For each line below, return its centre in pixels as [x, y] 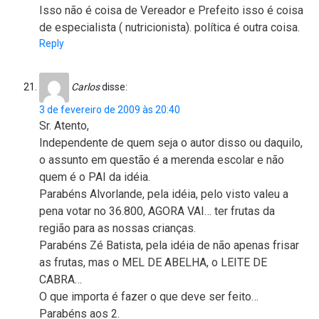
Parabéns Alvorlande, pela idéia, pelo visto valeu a [164, 194]
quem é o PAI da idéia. [95, 177]
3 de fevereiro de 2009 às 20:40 [110, 110]
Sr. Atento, [64, 126]
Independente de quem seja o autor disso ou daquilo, [171, 143]
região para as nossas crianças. [117, 229]
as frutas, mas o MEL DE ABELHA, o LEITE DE [153, 263]
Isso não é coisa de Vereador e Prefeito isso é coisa [171, 11]
